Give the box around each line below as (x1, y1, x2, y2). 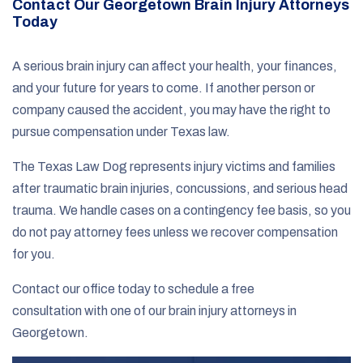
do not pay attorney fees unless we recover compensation (12, 224, 338, 239)
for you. (12, 246, 55, 261)
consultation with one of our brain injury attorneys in (12, 303, 297, 318)
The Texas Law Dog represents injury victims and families (12, 159, 335, 173)
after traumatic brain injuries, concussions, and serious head (12, 181, 348, 195)
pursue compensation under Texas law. (12, 124, 230, 139)
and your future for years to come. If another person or (12, 80, 315, 95)
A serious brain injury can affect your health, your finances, (12, 58, 337, 73)
